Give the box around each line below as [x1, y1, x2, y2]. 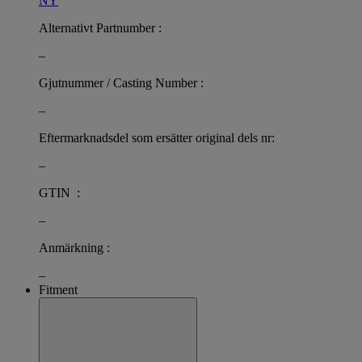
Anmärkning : [39, 240, 110, 255]
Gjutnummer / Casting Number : [39, 75, 204, 90]
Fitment [39, 282, 78, 297]
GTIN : [39, 185, 80, 200]
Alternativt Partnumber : [39, 20, 162, 35]
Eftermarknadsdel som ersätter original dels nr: [39, 130, 275, 145]
